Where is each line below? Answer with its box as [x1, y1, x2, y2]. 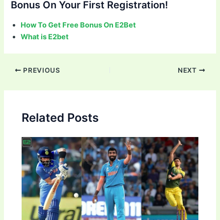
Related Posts [22, 110, 99, 125]
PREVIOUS [21, 66, 60, 74]
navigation [3, 77, 38, 86]
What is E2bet [21, 32, 69, 42]
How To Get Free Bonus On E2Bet [21, 21, 137, 30]
